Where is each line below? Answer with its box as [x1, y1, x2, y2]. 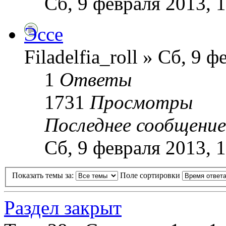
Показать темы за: [12, 171, 76, 180]
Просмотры [90, 91, 193, 113]
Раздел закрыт [4, 197, 122, 219]
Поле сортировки [120, 171, 182, 180]
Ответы [60, 68, 132, 90]
